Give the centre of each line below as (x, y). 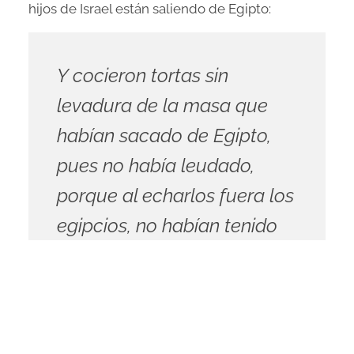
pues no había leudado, (155, 166)
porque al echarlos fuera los (175, 196)
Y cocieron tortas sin (142, 76)
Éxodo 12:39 (83, 319)
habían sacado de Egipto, (164, 136)
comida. (90, 286)
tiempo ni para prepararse (166, 256)
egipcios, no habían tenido (167, 226)
